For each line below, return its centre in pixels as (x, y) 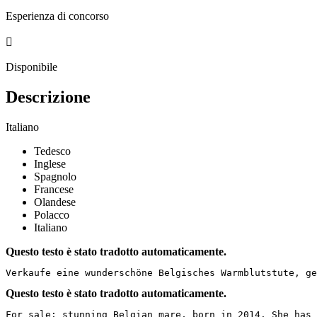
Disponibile (31, 67)
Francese (54, 189)
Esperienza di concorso (57, 16)
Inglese (50, 163)
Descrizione (48, 97)
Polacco (52, 214)
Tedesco (52, 151)
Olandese (55, 202)
